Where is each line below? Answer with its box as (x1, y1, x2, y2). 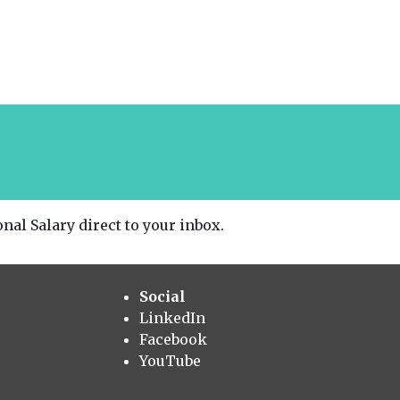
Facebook (139, 329, 207, 348)
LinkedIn (139, 308, 205, 327)
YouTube (139, 351, 201, 370)
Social (139, 287, 186, 305)
